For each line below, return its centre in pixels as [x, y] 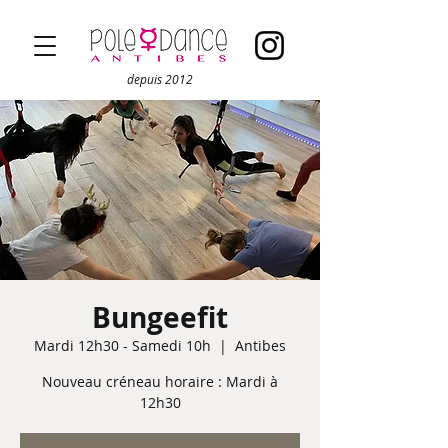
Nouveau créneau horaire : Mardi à [160, 381]
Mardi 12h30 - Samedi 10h [122, 345]
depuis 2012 [160, 79]
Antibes [260, 345]
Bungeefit [160, 317]
